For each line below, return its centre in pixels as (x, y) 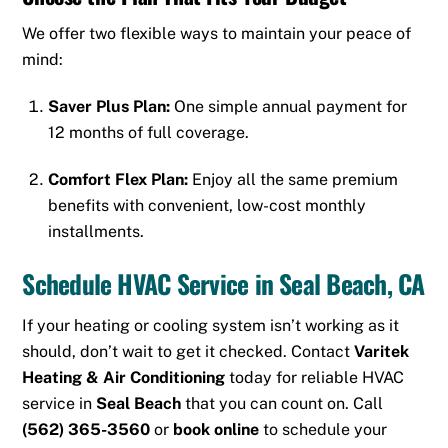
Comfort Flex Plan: (118, 179)
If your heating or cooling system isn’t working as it (211, 325)
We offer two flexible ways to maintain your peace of (217, 34)
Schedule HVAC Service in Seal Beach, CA (223, 283)
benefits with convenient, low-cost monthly (207, 205)
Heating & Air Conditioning (124, 377)
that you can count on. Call (282, 403)
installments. (96, 231)
